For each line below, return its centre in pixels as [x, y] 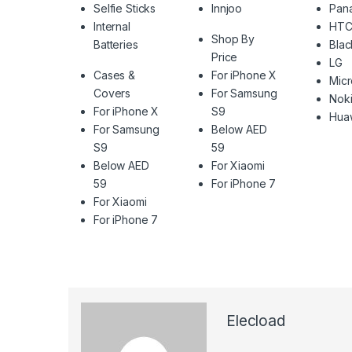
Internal [112, 27]
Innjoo [227, 9]
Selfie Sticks [125, 9]
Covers [112, 93]
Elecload [256, 321]
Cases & [115, 75]
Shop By [233, 39]
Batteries [116, 45]
